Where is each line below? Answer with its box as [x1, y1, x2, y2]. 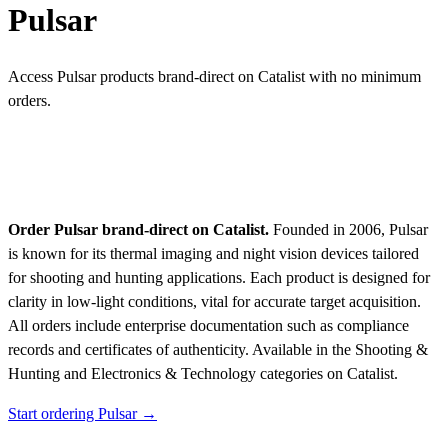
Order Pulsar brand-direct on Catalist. [8, 221, 269, 239]
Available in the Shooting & [252, 341, 428, 359]
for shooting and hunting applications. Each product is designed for [8, 269, 430, 287]
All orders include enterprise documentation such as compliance [8, 317, 409, 335]
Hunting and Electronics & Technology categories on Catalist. [8, 365, 398, 383]
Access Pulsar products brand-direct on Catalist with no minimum [8, 68, 421, 86]
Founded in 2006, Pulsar [269, 221, 428, 239]
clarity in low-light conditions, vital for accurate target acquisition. [8, 293, 421, 311]
